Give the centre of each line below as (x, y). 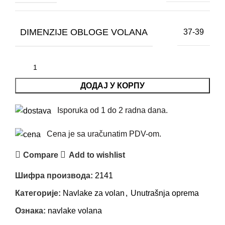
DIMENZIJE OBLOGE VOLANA (84, 32)
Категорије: (38, 193)
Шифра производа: (55, 176)
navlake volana (75, 211)
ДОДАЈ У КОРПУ (113, 85)
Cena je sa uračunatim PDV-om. (104, 134)
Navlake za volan (94, 193)
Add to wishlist (97, 155)
